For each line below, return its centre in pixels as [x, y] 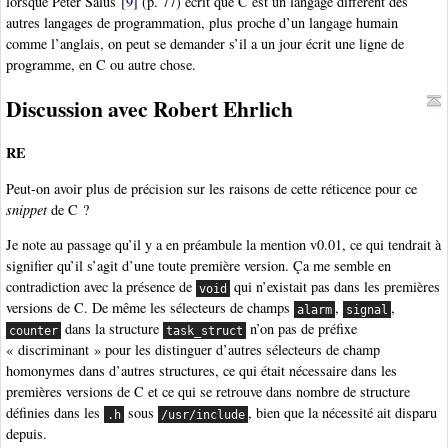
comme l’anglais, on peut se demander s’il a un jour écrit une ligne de [205, 44]
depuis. [26, 434]
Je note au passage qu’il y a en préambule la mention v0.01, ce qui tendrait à [223, 245]
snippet [26, 209]
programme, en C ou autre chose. [101, 65]
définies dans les [55, 413]
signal [367, 309]
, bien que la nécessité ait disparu [343, 413]
